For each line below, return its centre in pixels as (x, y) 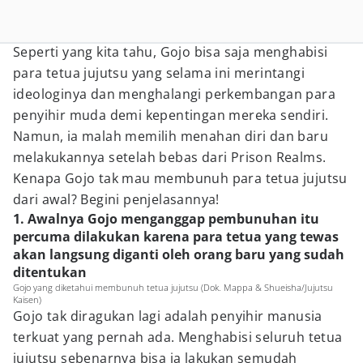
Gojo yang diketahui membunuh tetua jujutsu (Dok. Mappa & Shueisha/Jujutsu (173, 287)
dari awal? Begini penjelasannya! (116, 199)
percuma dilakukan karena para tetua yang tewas (176, 237)
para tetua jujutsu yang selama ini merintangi (159, 73)
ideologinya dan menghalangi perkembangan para (174, 94)
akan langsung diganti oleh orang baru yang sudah (179, 254)
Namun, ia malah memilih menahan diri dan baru (171, 136)
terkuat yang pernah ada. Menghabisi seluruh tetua (178, 337)
